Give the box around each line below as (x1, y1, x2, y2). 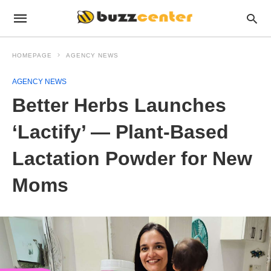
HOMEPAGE (12, 52, 52, 59)
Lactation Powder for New (12, 148, 252, 169)
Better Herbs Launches (12, 94, 226, 116)
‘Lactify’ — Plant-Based (12, 121, 229, 143)
